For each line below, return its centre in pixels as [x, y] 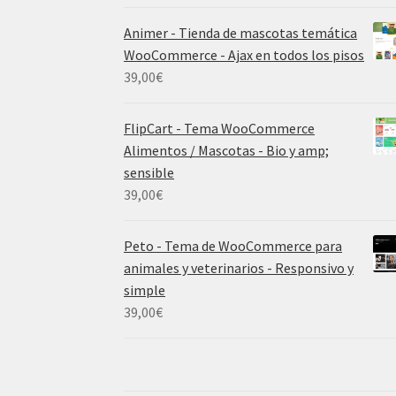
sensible [149, 172]
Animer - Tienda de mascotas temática [241, 32]
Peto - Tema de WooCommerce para [233, 245]
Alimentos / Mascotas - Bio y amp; [227, 150]
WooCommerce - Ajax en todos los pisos [244, 54]
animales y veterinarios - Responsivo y [239, 267]
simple [145, 289]
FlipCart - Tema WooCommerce [220, 128]
